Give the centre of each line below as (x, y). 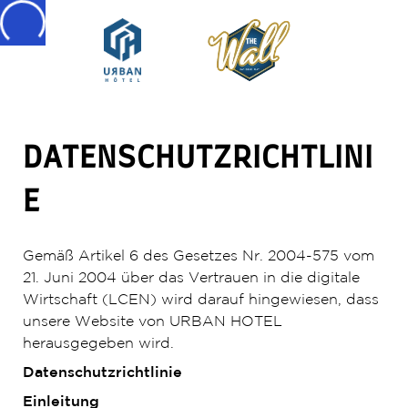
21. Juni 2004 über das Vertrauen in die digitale (191, 278)
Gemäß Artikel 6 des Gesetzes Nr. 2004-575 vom (198, 256)
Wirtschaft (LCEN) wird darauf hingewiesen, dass (200, 300)
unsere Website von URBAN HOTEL (152, 322)
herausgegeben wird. (98, 344)
